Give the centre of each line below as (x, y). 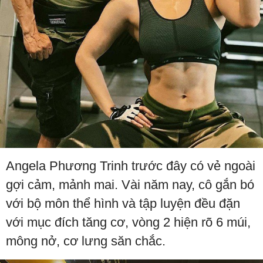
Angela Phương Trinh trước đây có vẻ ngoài (131, 166)
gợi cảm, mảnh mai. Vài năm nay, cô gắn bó (130, 184)
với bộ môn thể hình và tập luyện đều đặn (123, 203)
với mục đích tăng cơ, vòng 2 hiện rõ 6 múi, (128, 222)
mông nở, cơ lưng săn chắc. (86, 241)
